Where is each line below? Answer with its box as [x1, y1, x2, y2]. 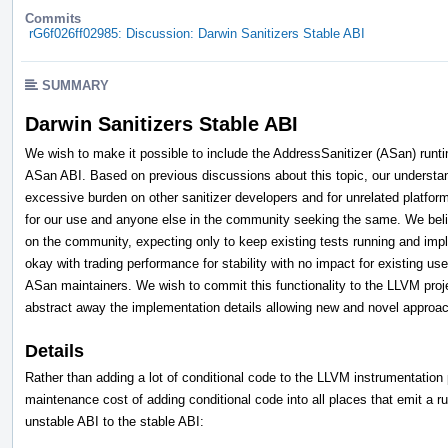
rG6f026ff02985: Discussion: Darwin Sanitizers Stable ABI [29, 25, 365, 41]
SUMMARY [42, 77, 109, 93]
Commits [25, 10, 81, 26]
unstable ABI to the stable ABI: [25, 413, 204, 429]
